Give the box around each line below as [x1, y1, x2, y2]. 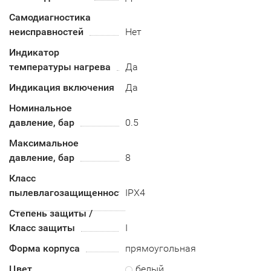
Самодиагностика [9, 11, 91, 23]
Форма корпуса [9, 243, 80, 254]
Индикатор [9, 47, 59, 58]
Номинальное [9, 102, 72, 114]
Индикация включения [9, 82, 114, 93]
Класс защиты [9, 222, 75, 233]
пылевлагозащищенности [9, 187, 129, 198]
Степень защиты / [9, 207, 93, 219]
